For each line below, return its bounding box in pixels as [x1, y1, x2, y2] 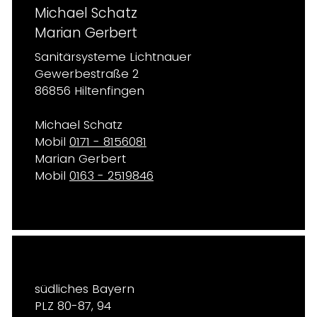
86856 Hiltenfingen [35, 83, 144, 99]
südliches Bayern [35, 281, 134, 297]
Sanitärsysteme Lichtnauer [35, 49, 192, 65]
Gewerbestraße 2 [35, 66, 139, 82]
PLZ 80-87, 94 [35, 298, 111, 314]
